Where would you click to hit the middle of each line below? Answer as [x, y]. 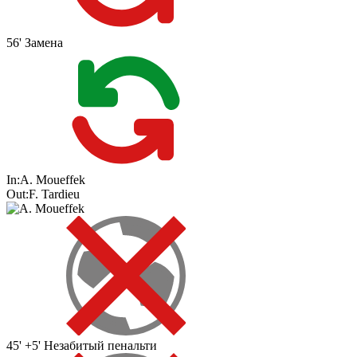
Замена [44, 43]
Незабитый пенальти [100, 346]
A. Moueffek [53, 180]
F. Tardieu [54, 194]
